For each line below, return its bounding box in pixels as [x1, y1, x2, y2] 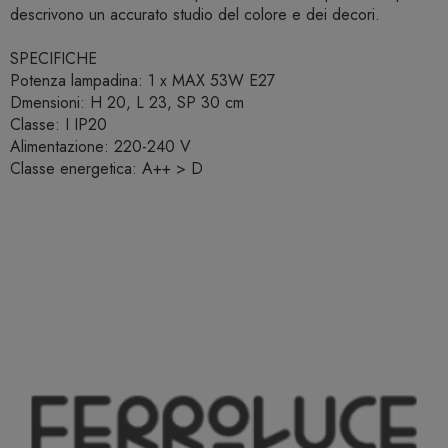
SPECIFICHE [10, 47, 97, 71]
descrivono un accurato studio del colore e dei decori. [10, 3, 380, 27]
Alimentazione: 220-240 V [10, 135, 191, 159]
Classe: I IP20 [10, 113, 107, 137]
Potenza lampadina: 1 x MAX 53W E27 [10, 69, 275, 93]
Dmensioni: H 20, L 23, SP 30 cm [10, 91, 244, 115]
